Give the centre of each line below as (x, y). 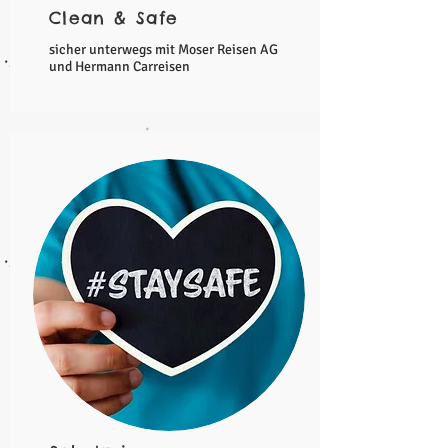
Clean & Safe (114, 18)
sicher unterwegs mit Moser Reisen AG (163, 49)
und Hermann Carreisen (119, 66)
